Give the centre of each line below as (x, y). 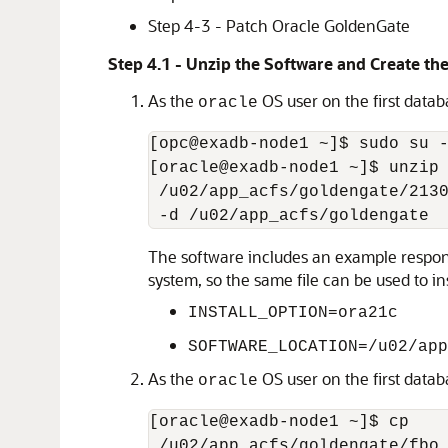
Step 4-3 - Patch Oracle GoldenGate (279, 25)
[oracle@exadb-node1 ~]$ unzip (294, 168)
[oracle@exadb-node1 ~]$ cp (279, 422)
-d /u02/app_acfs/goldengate (289, 216)
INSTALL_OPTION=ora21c (293, 313)
